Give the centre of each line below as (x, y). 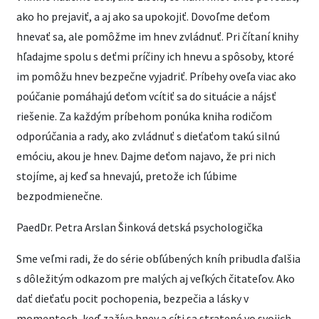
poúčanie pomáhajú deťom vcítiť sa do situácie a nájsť (146, 96)
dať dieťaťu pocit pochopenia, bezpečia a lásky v (132, 298)
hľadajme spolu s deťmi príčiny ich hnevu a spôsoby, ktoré (155, 56)
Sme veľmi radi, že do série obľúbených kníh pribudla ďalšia (158, 258)
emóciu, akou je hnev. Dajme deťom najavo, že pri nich (146, 156)
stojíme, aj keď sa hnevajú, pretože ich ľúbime (127, 176)
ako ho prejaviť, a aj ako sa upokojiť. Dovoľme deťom (143, 16)
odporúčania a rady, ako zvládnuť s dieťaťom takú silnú (148, 136)
